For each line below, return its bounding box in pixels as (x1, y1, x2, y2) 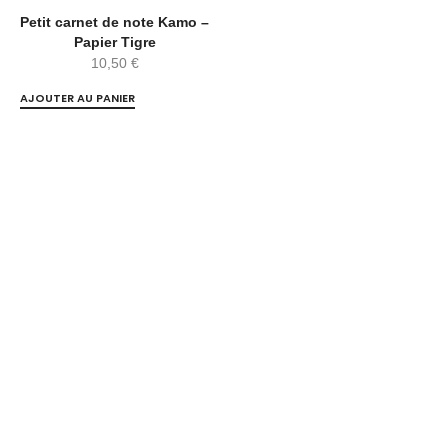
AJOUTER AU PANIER (20, 90, 135, 107)
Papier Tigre (73, 34, 156, 51)
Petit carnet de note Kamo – (20, 14, 209, 31)
